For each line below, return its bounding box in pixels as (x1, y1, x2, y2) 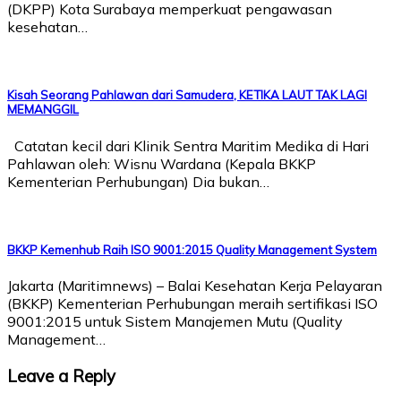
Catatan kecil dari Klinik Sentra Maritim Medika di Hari (7, 136, 369, 155)
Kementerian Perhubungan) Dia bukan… (7, 172, 269, 191)
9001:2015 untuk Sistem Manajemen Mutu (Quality (7, 311, 343, 330)
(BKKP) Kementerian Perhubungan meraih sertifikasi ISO (7, 294, 378, 312)
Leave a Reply (7, 364, 115, 387)
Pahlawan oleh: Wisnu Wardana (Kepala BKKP (7, 154, 316, 173)
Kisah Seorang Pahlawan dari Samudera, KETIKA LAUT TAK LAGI (7, 88, 367, 103)
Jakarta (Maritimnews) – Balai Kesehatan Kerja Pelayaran (7, 276, 382, 294)
